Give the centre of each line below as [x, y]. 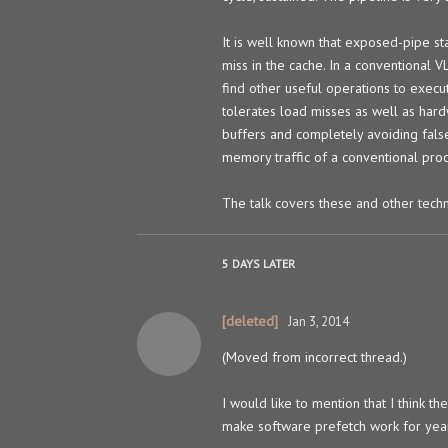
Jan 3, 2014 [318, 321]
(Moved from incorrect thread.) [314, 356]
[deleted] [250, 320]
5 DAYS [241, 263]
